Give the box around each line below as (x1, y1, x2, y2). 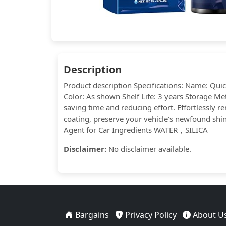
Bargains (73, 209, 109, 220)
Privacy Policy (123, 209, 177, 220)
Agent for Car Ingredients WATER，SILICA (64, 125, 208, 135)
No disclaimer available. (106, 144, 191, 154)
